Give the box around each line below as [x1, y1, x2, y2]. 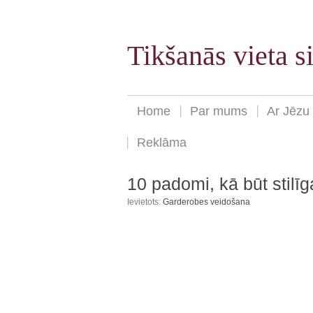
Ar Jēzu [267, 104, 310, 119]
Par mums [190, 104, 247, 119]
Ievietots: [127, 197, 163, 208]
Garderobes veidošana [163, 197, 250, 208]
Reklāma [137, 136, 187, 150]
